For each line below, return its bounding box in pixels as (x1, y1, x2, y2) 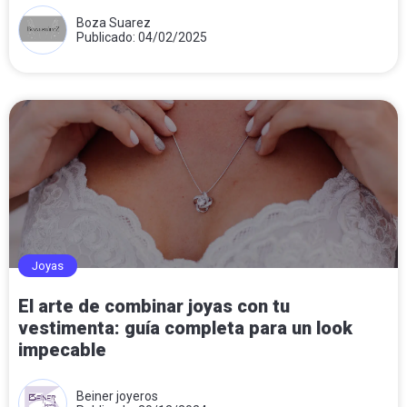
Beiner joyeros (76, 388, 158, 403)
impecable (18, 338, 106, 361)
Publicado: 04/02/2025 (76, 29, 207, 45)
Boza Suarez (76, 15, 151, 30)
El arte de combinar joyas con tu (18, 294, 290, 317)
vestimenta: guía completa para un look (18, 316, 352, 339)
